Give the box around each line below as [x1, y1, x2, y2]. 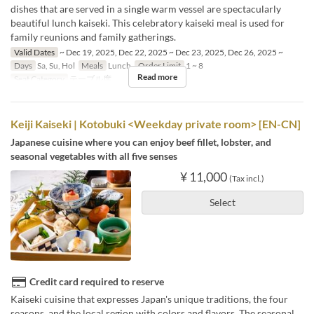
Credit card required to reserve [29, 275, 164, 287]
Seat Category [13, 73, 64, 84]
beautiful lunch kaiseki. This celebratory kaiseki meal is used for [11, 16, 285, 29]
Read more [137, 71, 177, 82]
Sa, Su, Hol [35, 60, 75, 71]
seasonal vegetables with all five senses [11, 149, 177, 162]
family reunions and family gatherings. [11, 30, 176, 43]
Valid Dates [13, 46, 55, 57]
